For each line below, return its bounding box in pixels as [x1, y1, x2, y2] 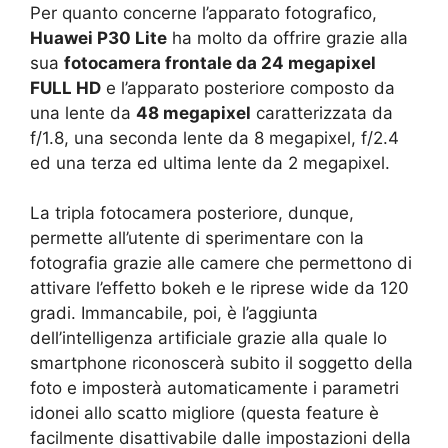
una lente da [30, 102, 136, 123]
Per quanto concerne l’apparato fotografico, [30, 2, 377, 23]
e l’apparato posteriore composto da [101, 77, 395, 98]
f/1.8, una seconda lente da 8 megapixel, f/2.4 [30, 127, 399, 148]
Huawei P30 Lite [30, 27, 167, 48]
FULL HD [30, 77, 101, 98]
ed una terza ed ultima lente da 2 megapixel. [30, 152, 390, 173]
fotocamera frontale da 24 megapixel [64, 52, 376, 73]
